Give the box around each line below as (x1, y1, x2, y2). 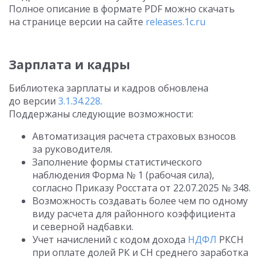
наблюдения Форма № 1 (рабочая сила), (32, 168, 214, 181)
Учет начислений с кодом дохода (32, 233, 188, 246)
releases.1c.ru (146, 15, 205, 28)
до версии (9, 95, 58, 107)
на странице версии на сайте (9, 15, 146, 28)
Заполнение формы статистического (32, 156, 202, 168)
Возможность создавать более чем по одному (32, 194, 248, 207)
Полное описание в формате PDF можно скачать (9, 2, 235, 15)
